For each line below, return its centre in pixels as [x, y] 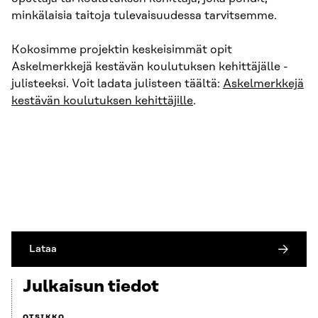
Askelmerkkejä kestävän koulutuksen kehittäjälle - [150, 67]
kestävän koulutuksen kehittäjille [102, 101]
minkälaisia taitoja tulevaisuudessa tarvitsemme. [144, 16]
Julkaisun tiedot [91, 287]
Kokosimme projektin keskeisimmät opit [122, 50]
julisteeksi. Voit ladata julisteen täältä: [117, 84]
